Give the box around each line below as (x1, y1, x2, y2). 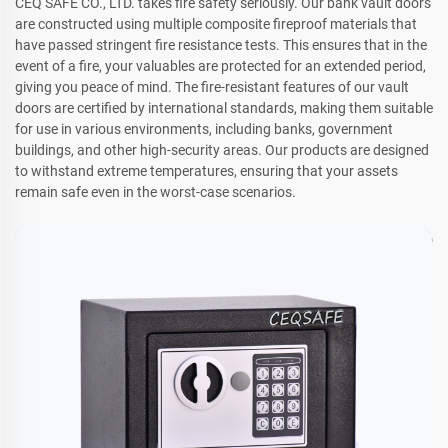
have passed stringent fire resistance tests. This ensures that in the (15, 36, 427, 53)
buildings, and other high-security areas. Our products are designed (15, 141, 429, 158)
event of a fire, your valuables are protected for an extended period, (15, 57, 426, 74)
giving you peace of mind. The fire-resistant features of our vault (15, 78, 409, 95)
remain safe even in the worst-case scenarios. (15, 183, 296, 200)
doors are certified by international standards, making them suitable (15, 99, 433, 116)
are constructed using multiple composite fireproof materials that (15, 15, 417, 32)
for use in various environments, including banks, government (15, 120, 393, 137)
